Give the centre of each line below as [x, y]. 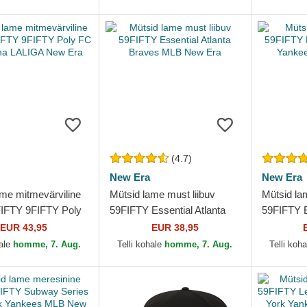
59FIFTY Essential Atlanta [168, 210]
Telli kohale [141, 244]
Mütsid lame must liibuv [163, 194]
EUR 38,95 [175, 228]
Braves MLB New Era [159, 226]
